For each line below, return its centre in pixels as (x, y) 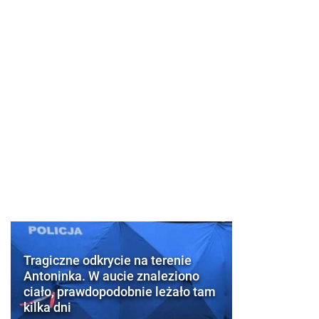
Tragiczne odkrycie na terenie (108, 260)
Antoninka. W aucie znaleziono (112, 276)
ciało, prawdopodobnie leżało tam (120, 292)
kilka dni (48, 307)
